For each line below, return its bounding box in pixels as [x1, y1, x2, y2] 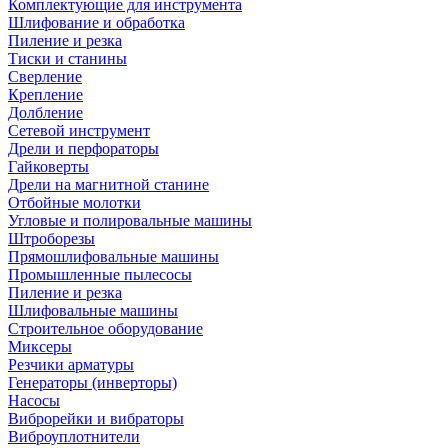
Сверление [8, 68, 82, 85]
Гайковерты [8, 158, 89, 175]
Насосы [8, 392, 60, 409]
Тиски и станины [8, 50, 127, 67]
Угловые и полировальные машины [8, 212, 252, 229]
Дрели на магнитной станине [8, 176, 209, 193]
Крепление [8, 86, 83, 103]
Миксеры [8, 338, 72, 355]
